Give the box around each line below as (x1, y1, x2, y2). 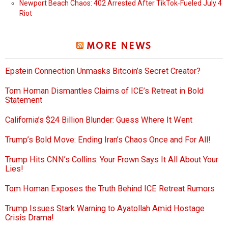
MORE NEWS (86, 42, 152, 51)
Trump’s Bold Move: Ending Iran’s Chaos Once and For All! (5, 135, 211, 145)
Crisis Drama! (5, 213, 54, 223)
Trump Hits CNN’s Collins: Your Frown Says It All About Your (5, 155, 218, 165)
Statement (5, 95, 42, 105)
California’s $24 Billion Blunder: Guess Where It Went (5, 115, 192, 125)
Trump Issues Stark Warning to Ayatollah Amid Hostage (5, 204, 205, 214)
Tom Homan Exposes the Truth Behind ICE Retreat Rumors (5, 184, 215, 194)
